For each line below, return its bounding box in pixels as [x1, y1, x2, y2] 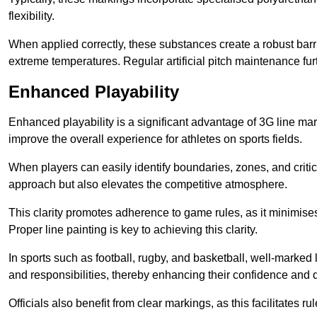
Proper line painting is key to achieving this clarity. [8, 224, 258, 236]
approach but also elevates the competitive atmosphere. [8, 178, 287, 191]
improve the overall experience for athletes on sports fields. [8, 133, 302, 146]
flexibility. [8, 10, 54, 23]
